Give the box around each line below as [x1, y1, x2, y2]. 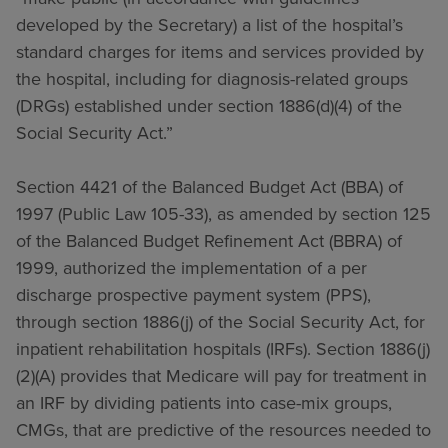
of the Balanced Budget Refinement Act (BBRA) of [16, 228, 402, 254]
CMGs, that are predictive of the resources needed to [16, 417, 431, 443]
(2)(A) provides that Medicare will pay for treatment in [16, 363, 427, 389]
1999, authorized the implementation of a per [16, 255, 367, 281]
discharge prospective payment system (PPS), [16, 282, 371, 308]
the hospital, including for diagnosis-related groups [16, 66, 408, 92]
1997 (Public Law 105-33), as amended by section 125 [16, 201, 431, 227]
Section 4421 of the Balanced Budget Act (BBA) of [16, 174, 403, 200]
